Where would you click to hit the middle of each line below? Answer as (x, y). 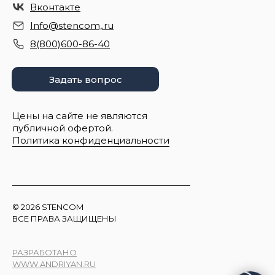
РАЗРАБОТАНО (45, 253)
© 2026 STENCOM (48, 207)
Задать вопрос (85, 79)
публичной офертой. (63, 128)
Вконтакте (55, 7)
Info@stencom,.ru (72, 26)
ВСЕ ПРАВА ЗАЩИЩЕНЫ (64, 219)
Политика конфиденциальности (91, 141)
